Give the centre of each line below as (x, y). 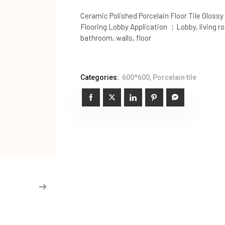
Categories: (99, 77)
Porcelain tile (174, 77)
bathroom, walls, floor (116, 38)
